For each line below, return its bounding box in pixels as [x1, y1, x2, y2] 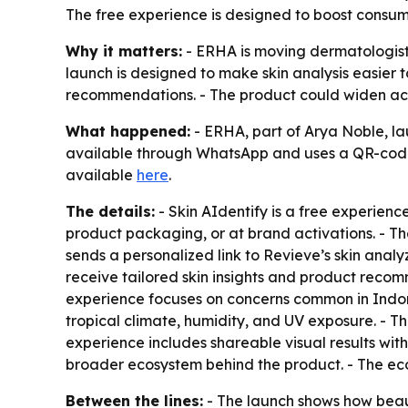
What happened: [66, 121, 190, 140]
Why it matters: [66, 41, 182, 60]
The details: [66, 201, 155, 220]
